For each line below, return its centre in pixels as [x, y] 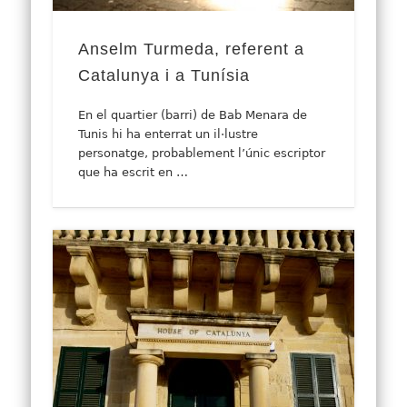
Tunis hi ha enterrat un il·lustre [169, 134]
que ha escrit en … [134, 173]
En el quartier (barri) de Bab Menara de [193, 115]
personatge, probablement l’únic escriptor [202, 154]
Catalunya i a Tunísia [164, 76]
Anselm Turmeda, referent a [192, 50]
